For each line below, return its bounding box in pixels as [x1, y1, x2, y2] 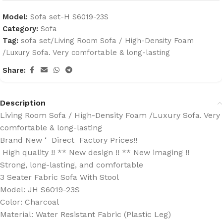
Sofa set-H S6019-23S [30, 12, 109, 21]
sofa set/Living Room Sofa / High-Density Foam [21, 36, 194, 45]
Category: [2, 24, 38, 33]
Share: [2, 65, 26, 75]
